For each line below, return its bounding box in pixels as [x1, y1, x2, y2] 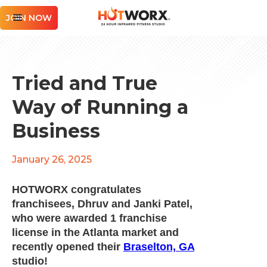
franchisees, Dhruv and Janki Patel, [12, 198, 193, 210]
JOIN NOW [6, 13, 52, 23]
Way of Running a [12, 95, 188, 119]
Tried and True [12, 72, 157, 95]
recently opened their [12, 241, 123, 253]
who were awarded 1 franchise [12, 212, 167, 224]
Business [12, 119, 100, 142]
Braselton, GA [123, 241, 194, 253]
